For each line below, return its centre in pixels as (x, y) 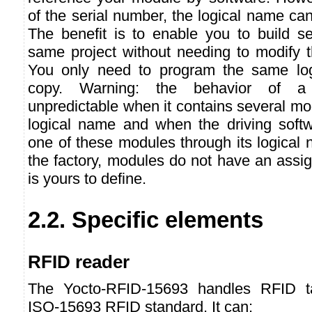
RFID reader (79, 262)
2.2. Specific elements (146, 219)
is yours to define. (87, 178)
